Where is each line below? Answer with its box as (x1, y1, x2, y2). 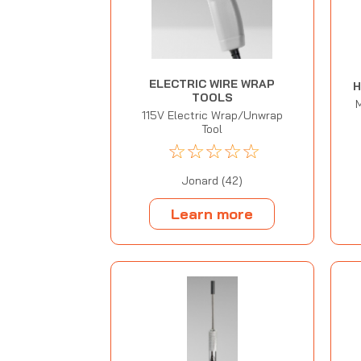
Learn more (171, 204, 254, 223)
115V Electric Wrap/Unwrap (141, 107, 283, 122)
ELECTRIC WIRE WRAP (149, 76, 276, 91)
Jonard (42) (181, 172, 243, 188)
